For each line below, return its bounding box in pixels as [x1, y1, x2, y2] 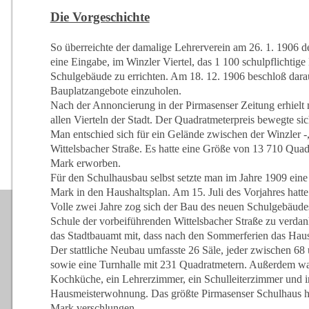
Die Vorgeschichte [50, 9, 150, 24]
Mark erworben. [50, 157, 121, 169]
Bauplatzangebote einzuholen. [50, 84, 181, 97]
